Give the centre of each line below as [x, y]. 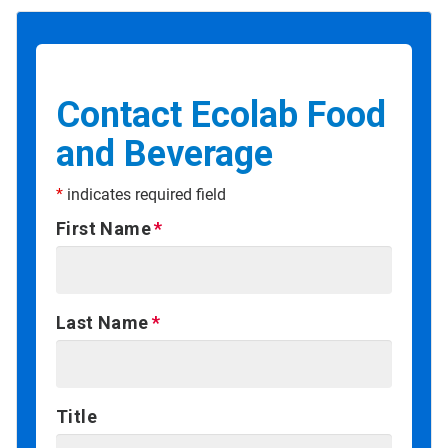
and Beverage [164, 153]
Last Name [102, 322]
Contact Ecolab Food [221, 114]
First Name [103, 228]
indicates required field [144, 194]
